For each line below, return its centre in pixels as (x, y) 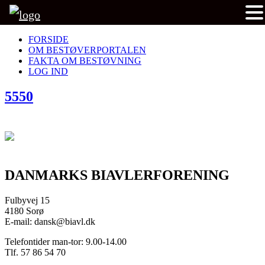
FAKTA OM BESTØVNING (85, 61)
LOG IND (48, 71)
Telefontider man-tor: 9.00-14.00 (66, 241)
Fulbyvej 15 (27, 200)
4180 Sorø (24, 211)
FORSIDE (49, 39)
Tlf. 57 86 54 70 (35, 252)
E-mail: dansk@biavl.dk (50, 221)
